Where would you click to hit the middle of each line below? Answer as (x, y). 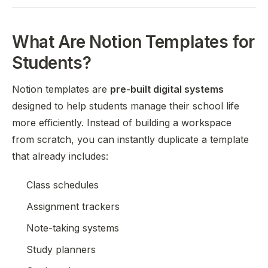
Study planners (61, 249)
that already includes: (60, 156)
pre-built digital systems (167, 89)
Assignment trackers (73, 206)
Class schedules (63, 185)
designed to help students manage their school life (126, 106)
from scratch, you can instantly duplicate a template (130, 139)
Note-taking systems (73, 228)
